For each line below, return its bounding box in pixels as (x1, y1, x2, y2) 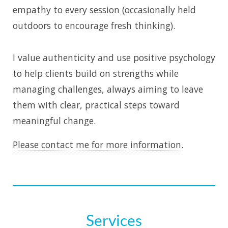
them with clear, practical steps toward (13, 98, 180, 111)
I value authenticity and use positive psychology (13, 51, 215, 64)
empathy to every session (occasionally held (13, 3, 196, 16)
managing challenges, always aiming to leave (13, 82, 203, 95)
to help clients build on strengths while (13, 67, 179, 79)
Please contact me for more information (13, 138, 181, 151)
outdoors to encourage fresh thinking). (13, 19, 175, 32)
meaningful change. (13, 114, 96, 127)
